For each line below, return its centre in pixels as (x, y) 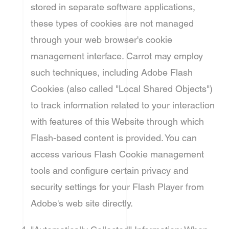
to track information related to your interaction (123, 105)
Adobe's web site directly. (82, 203)
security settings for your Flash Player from (117, 187)
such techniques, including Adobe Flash (112, 72)
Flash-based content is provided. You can (114, 138)
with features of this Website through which (117, 121)
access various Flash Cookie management (117, 154)
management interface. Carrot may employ (117, 56)
